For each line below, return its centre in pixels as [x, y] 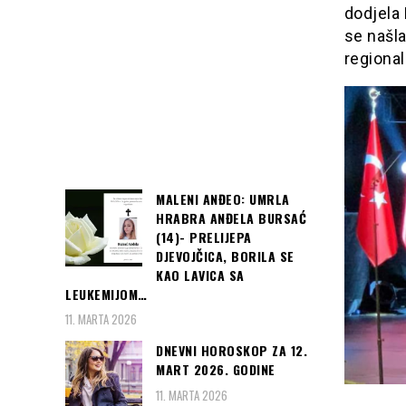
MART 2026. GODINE [216, 370]
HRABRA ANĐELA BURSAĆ [231, 217]
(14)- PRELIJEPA [204, 237]
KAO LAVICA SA [200, 275]
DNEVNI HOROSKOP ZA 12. [232, 351]
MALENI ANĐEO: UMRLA [223, 198]
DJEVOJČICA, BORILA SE [225, 256]
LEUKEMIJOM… [106, 294]
